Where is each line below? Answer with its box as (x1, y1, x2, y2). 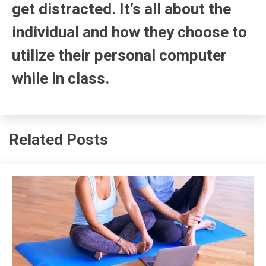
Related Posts (9, 130, 108, 148)
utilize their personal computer (12, 46, 227, 65)
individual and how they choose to (12, 23, 247, 42)
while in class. (12, 69, 109, 88)
